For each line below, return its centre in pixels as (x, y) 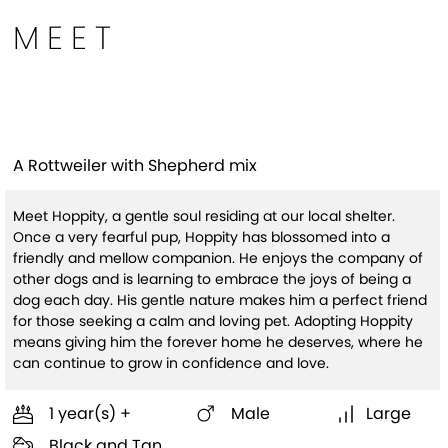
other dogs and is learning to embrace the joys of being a (212, 279)
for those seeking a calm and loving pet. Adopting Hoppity (213, 321)
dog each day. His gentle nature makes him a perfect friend (220, 300)
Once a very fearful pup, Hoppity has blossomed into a (201, 237)
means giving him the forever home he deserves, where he (218, 342)
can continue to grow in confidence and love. (171, 363)
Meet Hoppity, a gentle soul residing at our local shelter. (204, 216)
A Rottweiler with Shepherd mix (135, 165)
